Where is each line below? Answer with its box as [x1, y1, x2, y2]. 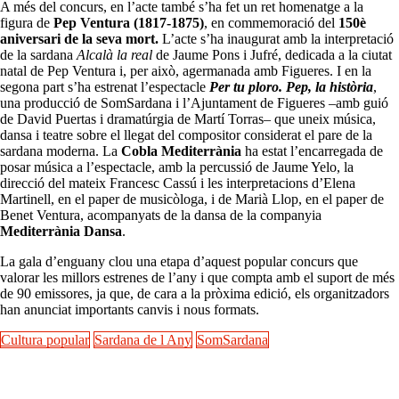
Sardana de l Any [94, 332, 191, 348]
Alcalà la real [77, 47, 156, 63]
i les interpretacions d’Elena [200, 175, 355, 191]
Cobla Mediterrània [121, 143, 241, 159]
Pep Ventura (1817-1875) [53, 15, 204, 31]
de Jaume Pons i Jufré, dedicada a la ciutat [156, 47, 392, 63]
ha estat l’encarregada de [241, 143, 383, 159]
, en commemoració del [204, 15, 338, 31]
